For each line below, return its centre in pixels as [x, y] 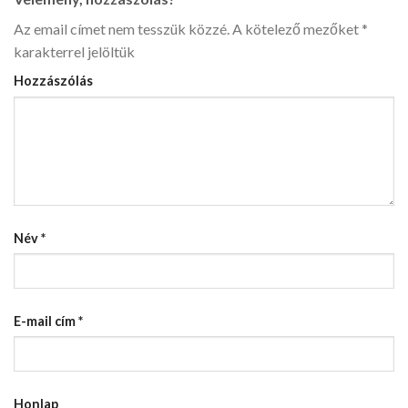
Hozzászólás [53, 81]
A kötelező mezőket [296, 29]
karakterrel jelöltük [74, 52]
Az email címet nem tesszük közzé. [122, 29]
